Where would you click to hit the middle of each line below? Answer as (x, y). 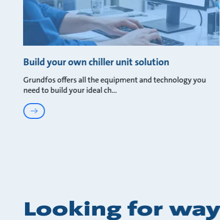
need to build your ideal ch (68, 90)
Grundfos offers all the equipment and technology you (115, 80)
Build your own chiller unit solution (96, 62)
